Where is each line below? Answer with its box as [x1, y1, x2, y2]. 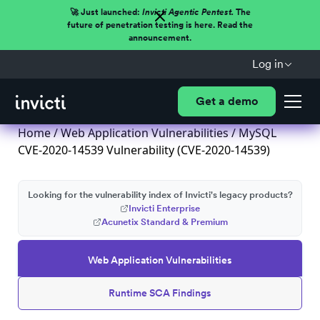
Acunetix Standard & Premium [101, 216, 228, 227]
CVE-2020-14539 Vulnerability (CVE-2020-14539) [18, 142, 270, 158]
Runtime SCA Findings [109, 287, 211, 299]
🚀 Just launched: [69, 7, 142, 17]
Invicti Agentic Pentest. [141, 7, 234, 17]
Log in [251, 57, 284, 71]
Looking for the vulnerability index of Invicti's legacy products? [27, 189, 293, 200]
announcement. [129, 33, 191, 43]
